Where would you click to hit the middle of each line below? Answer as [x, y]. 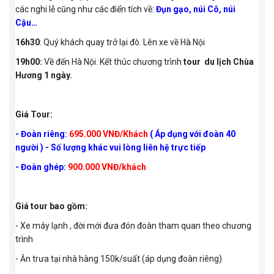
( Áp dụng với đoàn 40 [193, 134]
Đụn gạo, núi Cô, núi [196, 9]
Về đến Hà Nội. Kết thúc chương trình [113, 62]
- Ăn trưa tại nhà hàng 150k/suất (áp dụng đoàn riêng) [119, 259]
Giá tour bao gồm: [51, 206]
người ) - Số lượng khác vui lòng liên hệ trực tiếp [110, 148]
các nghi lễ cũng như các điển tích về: [86, 9]
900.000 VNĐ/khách [108, 167]
